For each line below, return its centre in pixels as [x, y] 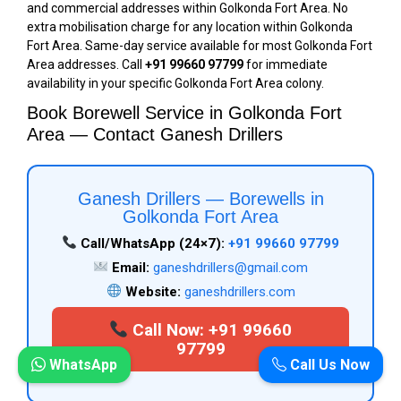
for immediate [286, 64]
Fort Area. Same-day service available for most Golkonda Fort [200, 45]
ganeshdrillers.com [239, 291]
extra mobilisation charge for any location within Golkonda [190, 26]
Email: [129, 267]
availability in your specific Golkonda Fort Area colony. [175, 83]
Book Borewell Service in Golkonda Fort [184, 112]
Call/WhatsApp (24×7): [151, 243]
